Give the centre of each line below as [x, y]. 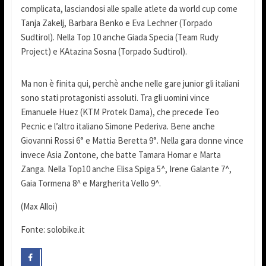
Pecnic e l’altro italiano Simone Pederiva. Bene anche [118, 126]
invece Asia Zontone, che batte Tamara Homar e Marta [121, 154]
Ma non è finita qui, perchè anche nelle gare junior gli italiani [130, 83]
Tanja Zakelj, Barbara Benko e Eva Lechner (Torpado [116, 23]
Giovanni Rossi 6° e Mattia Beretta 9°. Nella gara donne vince [132, 140]
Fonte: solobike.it [53, 229]
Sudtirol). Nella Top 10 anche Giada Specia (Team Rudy [119, 37]
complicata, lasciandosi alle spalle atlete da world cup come [129, 8]
